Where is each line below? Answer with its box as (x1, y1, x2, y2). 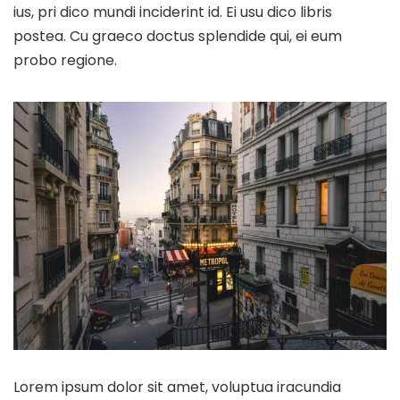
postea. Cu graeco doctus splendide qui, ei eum (13, 25, 342, 46)
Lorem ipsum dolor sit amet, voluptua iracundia (13, 377, 341, 398)
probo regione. (13, 49, 117, 71)
